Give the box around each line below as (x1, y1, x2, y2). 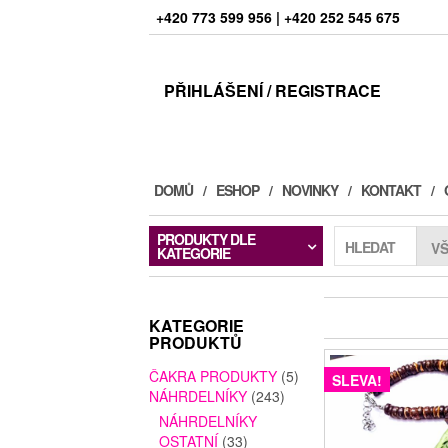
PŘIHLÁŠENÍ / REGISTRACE (164, 79, 382, 102)
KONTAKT (361, 180, 422, 201)
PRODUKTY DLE (157, 229, 256, 250)
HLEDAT (344, 237, 395, 258)
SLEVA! (331, 370, 382, 391)
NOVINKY (282, 180, 339, 201)
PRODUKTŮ (149, 331, 243, 355)
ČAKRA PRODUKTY (149, 366, 278, 387)
